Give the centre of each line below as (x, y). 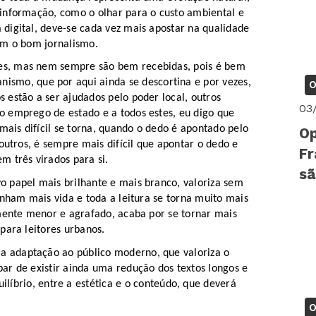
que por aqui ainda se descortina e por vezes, (142, 83)
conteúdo (156, 284)
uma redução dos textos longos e (169, 268)
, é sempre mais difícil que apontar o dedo (129, 145)
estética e (98, 284)
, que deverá (207, 284)
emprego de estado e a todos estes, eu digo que (120, 114)
